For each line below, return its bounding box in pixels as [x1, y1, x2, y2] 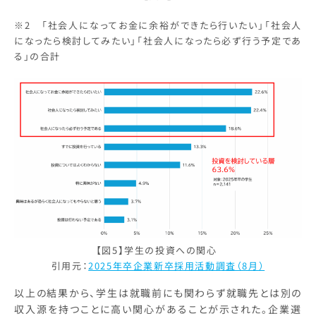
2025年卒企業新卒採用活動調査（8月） [88, 259, 265, 273]
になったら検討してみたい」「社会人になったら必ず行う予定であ [14, 34, 302, 48]
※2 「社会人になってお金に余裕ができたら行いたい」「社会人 [14, 18, 302, 32]
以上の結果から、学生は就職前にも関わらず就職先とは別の [14, 286, 302, 300]
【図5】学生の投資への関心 [95, 243, 221, 257]
